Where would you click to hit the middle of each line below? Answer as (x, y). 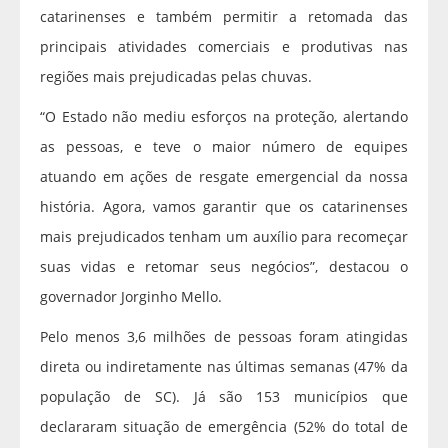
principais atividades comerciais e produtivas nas (224, 47)
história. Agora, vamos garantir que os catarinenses (224, 207)
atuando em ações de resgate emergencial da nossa (224, 177)
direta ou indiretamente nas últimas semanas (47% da (224, 367)
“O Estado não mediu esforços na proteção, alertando (224, 117)
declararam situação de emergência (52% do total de (224, 427)
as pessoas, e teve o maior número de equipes (224, 147)
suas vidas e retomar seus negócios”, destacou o (224, 267)
